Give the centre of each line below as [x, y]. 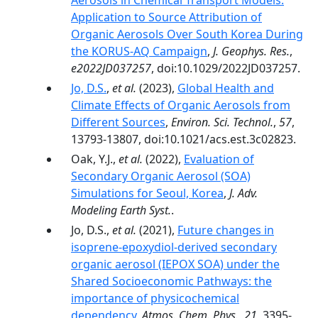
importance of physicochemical [155, 298]
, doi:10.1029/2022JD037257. [226, 68]
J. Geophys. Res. [251, 51]
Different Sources [118, 122]
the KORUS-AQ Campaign [139, 51]
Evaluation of [219, 159]
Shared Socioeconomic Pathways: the [171, 281]
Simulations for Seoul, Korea [147, 193]
